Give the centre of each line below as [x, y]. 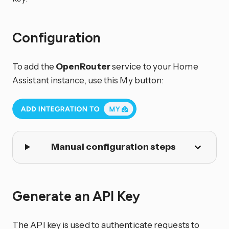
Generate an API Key [78, 197]
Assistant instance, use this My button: [88, 80]
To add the [34, 66]
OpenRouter [83, 66]
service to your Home [154, 66]
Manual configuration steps [113, 147]
